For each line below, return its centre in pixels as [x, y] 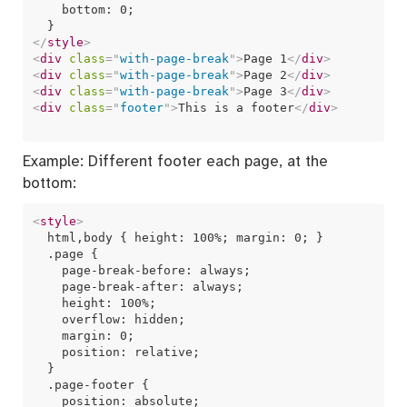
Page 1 [265, 58]
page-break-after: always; [138, 286]
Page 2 [265, 74]
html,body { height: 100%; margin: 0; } [185, 237]
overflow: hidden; [116, 319]
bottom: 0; [83, 9]
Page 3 [265, 91]
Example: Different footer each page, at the [175, 162]
